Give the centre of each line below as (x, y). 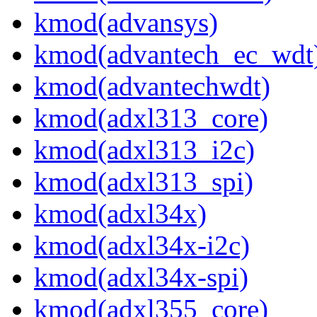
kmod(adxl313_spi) (144, 182)
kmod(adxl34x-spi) (141, 277)
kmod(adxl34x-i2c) (142, 246)
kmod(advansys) (126, 23)
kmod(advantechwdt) (152, 86)
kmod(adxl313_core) (151, 118)
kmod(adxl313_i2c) (144, 150)
